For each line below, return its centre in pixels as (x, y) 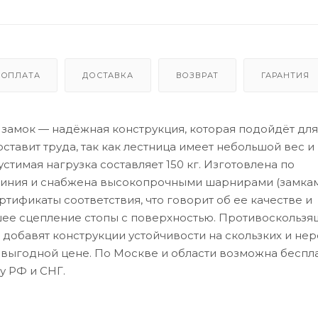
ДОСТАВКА (108, 75)
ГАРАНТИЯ (285, 75)
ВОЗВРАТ (197, 75)
